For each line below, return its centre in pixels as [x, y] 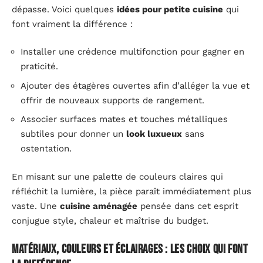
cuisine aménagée [99, 206]
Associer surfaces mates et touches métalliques [124, 119]
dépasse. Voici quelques [64, 9]
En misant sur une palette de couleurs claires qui [117, 176]
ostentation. [46, 149]
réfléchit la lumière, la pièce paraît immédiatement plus [131, 191]
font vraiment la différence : [72, 24]
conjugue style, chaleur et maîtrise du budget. [110, 220]
